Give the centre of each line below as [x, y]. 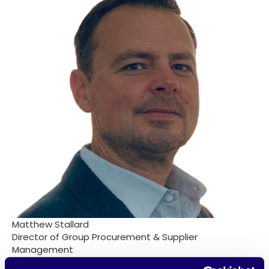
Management [43, 250]
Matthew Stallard [50, 225]
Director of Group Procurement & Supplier [105, 237]
